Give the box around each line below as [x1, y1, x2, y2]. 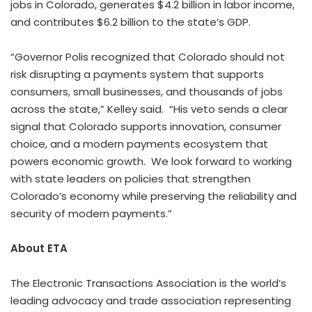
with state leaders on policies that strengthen [10, 171, 251, 187]
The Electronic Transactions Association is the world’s [10, 276, 286, 291]
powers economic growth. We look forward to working [10, 154, 292, 169]
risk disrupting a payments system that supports [10, 67, 264, 82]
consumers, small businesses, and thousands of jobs [10, 84, 283, 100]
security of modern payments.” [10, 206, 172, 221]
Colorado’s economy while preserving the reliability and [10, 189, 297, 204]
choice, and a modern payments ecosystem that [10, 136, 268, 152]
